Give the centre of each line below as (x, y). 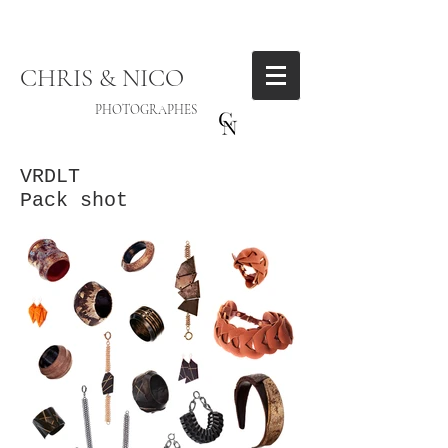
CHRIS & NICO (102, 78)
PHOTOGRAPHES (108, 110)
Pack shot (74, 200)
